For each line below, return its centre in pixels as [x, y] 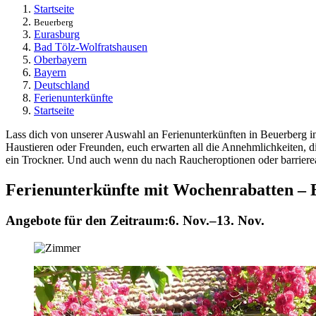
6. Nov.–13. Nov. [217, 221]
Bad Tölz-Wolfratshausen [91, 47]
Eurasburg [57, 34]
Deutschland [62, 85]
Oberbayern [60, 59]
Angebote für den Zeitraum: [87, 221]
